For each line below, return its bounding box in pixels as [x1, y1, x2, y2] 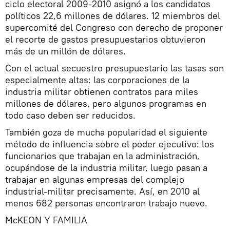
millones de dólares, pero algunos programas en [5, 98, 206, 110]
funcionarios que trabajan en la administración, [5, 150, 200, 162]
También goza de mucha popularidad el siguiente [5, 126, 207, 139]
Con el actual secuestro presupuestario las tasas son [5, 62, 224, 74]
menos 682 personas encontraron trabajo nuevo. [5, 197, 207, 209]
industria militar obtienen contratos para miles [5, 86, 198, 98]
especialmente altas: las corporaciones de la [5, 74, 189, 86]
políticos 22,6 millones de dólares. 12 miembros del [5, 10, 220, 22]
